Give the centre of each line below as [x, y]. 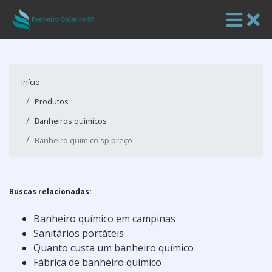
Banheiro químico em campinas [104, 219]
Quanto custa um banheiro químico [114, 248]
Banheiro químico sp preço [83, 140]
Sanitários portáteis [79, 233]
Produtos [52, 101]
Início [31, 82]
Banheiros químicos [71, 121]
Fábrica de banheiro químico [97, 262]
